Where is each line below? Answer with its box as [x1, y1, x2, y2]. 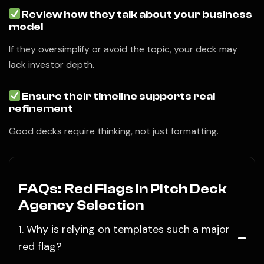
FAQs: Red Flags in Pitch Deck [18, 181, 227, 197]
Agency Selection [18, 197, 144, 214]
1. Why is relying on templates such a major [18, 222, 230, 237]
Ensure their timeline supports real [21, 90, 215, 103]
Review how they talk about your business [21, 8, 252, 21]
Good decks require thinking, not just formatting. [9, 125, 219, 138]
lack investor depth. [9, 58, 94, 71]
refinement [9, 103, 73, 115]
